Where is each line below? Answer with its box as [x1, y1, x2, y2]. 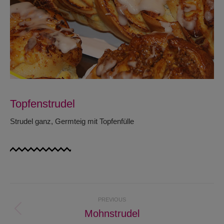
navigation [10, 198, 75, 214]
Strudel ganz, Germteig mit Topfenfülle [10, 116, 134, 125]
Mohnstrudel [84, 207, 139, 219]
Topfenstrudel [10, 97, 75, 110]
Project [10, 182, 54, 198]
